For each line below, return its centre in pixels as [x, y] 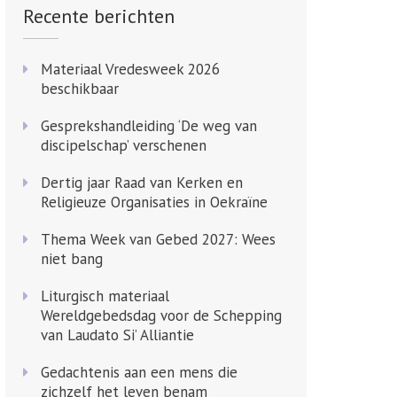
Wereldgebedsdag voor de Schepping [161, 315]
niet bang [71, 259]
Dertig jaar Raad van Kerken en [141, 183]
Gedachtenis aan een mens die [139, 372]
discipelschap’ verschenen [123, 145]
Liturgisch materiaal [105, 296]
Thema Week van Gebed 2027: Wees [158, 239]
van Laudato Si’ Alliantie [117, 335]
